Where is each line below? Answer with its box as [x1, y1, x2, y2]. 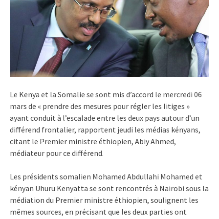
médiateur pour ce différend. [10, 148, 104, 158]
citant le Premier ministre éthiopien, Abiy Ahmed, [10, 136, 176, 146]
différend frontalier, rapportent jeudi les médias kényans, [10, 124, 200, 134]
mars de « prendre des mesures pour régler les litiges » [10, 101, 190, 111]
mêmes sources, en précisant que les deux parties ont [10, 206, 187, 217]
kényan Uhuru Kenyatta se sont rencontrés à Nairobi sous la [10, 183, 209, 193]
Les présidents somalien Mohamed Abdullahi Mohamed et [10, 171, 202, 181]
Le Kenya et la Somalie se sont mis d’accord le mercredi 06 [10, 89, 202, 99]
